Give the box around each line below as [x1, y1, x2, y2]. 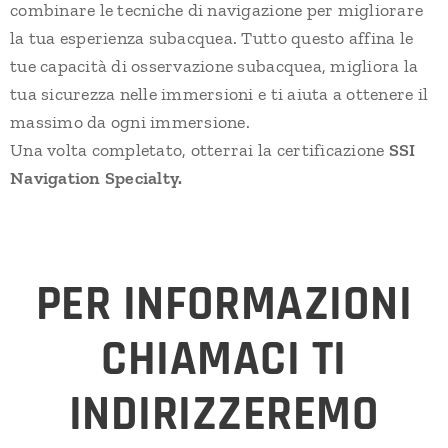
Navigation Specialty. [10, 167, 187, 190]
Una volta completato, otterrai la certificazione [10, 139, 389, 162]
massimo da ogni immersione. [10, 111, 250, 134]
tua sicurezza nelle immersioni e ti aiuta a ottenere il [10, 83, 429, 106]
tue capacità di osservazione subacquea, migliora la [10, 55, 419, 78]
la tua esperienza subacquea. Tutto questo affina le [10, 27, 414, 50]
